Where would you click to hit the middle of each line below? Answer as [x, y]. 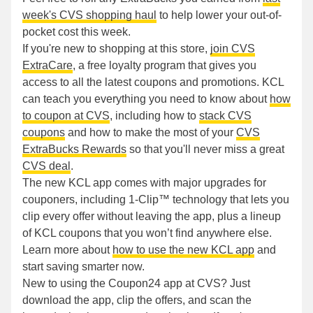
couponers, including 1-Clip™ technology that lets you [156, 200]
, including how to [154, 116]
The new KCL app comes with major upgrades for [144, 183]
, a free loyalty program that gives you [165, 66]
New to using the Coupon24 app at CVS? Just [136, 284]
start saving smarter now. [83, 267]
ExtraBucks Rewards [74, 150]
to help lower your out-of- [219, 15]
